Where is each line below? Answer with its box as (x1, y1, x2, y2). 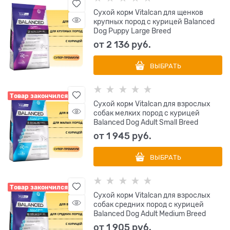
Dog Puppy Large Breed (93, 27, 171, 35)
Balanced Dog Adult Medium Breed (93, 209, 206, 218)
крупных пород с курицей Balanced (93, 17, 215, 26)
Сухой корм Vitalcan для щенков (93, 8, 204, 16)
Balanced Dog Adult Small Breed (93, 118, 199, 126)
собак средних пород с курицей (93, 200, 204, 208)
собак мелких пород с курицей (93, 109, 200, 117)
